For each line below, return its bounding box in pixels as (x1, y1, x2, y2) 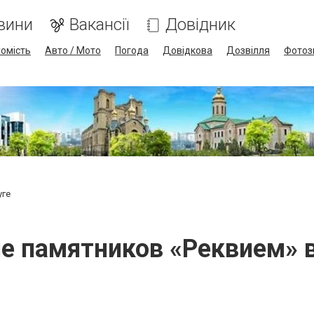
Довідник (165, 15, 235, 34)
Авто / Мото (44, 45, 101, 56)
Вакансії (69, 15, 129, 34)
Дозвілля (226, 45, 270, 56)
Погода (114, 45, 149, 56)
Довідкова (162, 45, 212, 56)
